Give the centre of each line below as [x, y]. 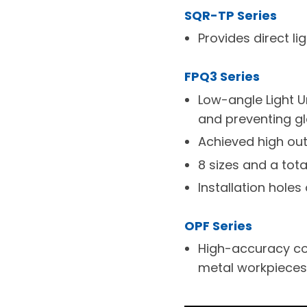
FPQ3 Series [222, 77]
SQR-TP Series [230, 16]
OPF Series [218, 225]
